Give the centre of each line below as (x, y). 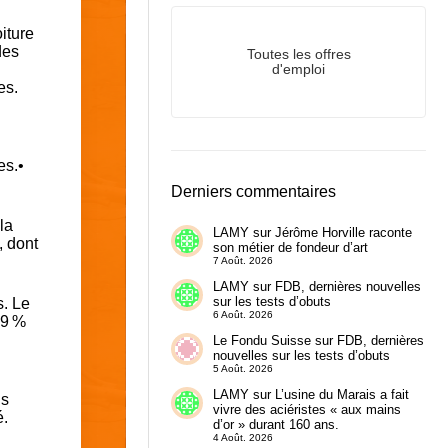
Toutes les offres (298, 55)
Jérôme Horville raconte (343, 233)
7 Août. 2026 (242, 261)
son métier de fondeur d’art (290, 248)
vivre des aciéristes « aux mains (306, 409)
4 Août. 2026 (242, 437)
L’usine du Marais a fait (341, 394)
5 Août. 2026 (242, 369)
